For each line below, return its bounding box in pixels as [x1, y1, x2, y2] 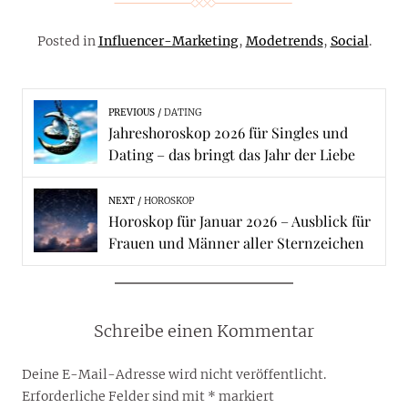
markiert [216, 388, 274, 405]
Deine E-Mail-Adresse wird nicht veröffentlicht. [22, 366, 326, 383]
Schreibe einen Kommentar [94, 321, 314, 342]
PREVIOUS [107, 107, 155, 119]
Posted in [36, 33, 98, 50]
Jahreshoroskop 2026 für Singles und [107, 123, 348, 143]
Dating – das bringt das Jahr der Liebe [107, 145, 355, 165]
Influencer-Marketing [97, 33, 239, 50]
